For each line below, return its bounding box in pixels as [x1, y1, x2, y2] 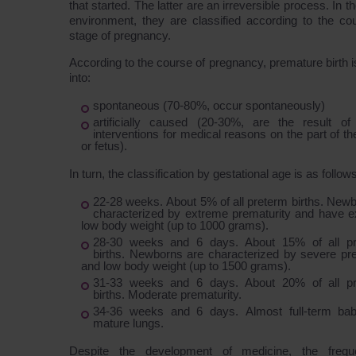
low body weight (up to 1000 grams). [81, 219, 269, 232]
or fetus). [81, 139, 127, 153]
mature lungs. [93, 316, 164, 330]
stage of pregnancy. [69, 29, 171, 42]
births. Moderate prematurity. [93, 288, 242, 301]
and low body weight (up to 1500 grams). [81, 259, 291, 273]
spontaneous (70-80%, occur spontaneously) [93, 99, 325, 112]
